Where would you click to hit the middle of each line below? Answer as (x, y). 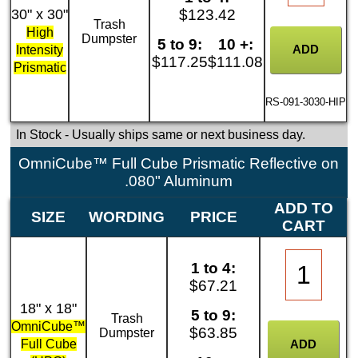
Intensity (40, 50)
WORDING (127, 217)
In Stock (38, 134)
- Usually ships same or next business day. (183, 134)
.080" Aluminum (179, 181)
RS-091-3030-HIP (306, 101)
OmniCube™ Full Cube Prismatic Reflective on (179, 164)
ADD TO (303, 209)
